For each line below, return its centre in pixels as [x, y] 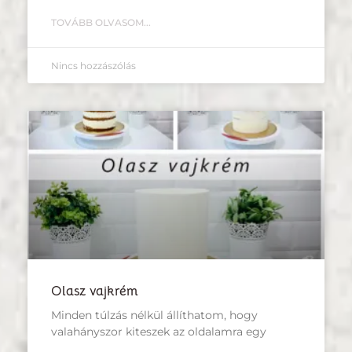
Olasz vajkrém [95, 291]
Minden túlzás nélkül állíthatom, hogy [154, 315]
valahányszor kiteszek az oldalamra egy [159, 331]
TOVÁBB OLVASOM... [101, 22]
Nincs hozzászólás [93, 65]
